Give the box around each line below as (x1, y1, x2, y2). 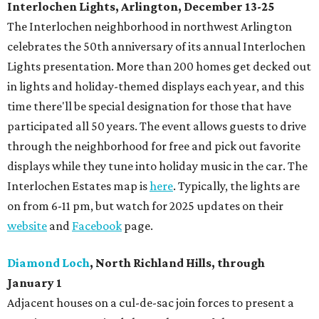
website (7, 219, 47, 234)
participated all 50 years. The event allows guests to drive (7, 119, 306, 134)
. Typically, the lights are (173, 179, 300, 194)
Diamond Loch (7, 256, 90, 271)
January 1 (7, 276, 62, 291)
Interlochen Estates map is (7, 179, 150, 194)
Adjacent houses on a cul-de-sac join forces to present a (7, 296, 294, 310)
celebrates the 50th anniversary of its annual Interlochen (7, 39, 305, 54)
